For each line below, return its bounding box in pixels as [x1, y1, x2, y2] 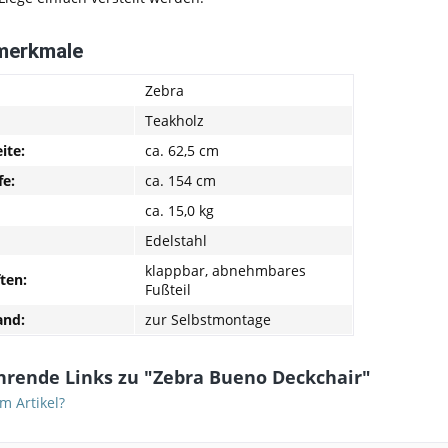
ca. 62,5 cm [145, 140, 219, 160]
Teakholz [145, 110, 204, 130]
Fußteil [145, 279, 191, 299]
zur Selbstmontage [145, 309, 271, 329]
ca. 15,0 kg [145, 200, 214, 220]
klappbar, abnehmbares [145, 260, 306, 280]
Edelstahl [145, 230, 207, 250]
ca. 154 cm [145, 170, 216, 190]
